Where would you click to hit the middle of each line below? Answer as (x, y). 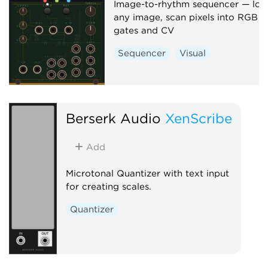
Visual (193, 53)
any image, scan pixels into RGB (185, 17)
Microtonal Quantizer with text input (147, 173)
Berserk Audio (113, 118)
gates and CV (144, 30)
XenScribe (198, 118)
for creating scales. (108, 186)
